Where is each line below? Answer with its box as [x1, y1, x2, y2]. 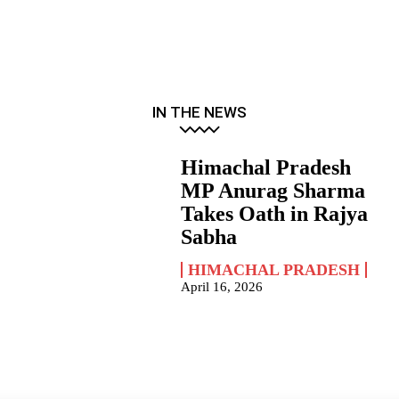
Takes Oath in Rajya [181, 202, 369, 226]
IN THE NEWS [152, 103, 247, 122]
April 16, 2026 [181, 280, 264, 295]
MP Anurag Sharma [181, 179, 366, 203]
